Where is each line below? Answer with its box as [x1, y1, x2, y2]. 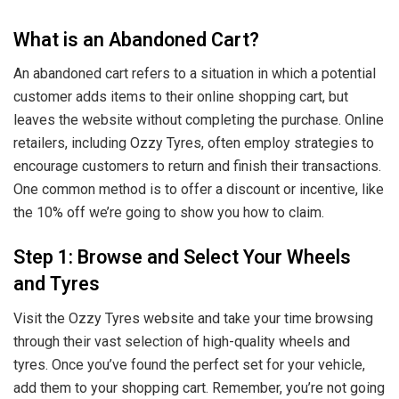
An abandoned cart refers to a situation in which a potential [13, 65, 376, 83]
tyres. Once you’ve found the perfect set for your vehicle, [13, 355, 365, 373]
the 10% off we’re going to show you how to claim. [13, 204, 324, 222]
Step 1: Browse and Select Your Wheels [13, 242, 351, 272]
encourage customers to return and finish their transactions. [13, 158, 381, 175]
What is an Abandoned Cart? [13, 25, 259, 54]
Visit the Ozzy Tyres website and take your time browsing [13, 309, 373, 327]
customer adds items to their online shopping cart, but [13, 88, 348, 106]
